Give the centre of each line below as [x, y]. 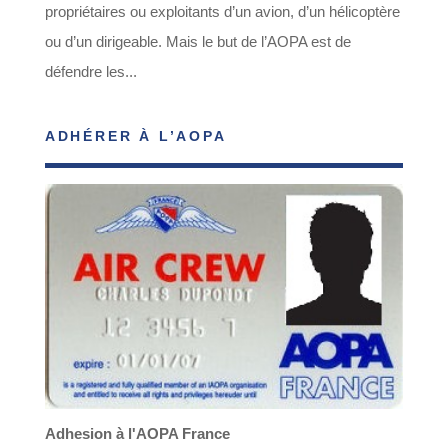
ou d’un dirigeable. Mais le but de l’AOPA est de [197, 42]
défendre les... [90, 72]
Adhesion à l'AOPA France [137, 434]
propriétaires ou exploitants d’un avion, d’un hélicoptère [222, 12]
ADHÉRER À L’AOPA [135, 136]
